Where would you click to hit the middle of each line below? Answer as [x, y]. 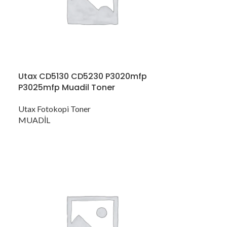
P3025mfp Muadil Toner [66, 88]
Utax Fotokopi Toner [54, 109]
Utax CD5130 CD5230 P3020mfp [82, 77]
